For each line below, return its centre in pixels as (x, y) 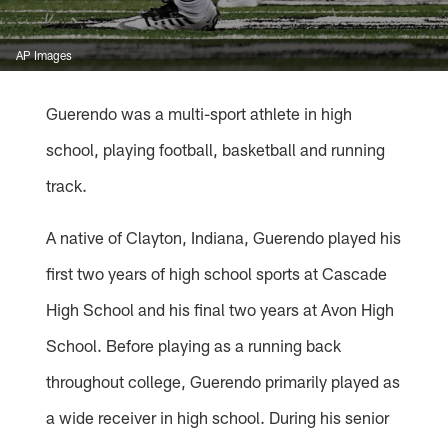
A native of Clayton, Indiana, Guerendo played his (224, 237)
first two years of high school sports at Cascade (217, 273)
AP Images (44, 55)
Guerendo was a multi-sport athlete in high (199, 113)
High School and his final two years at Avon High (220, 309)
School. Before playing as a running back (194, 345)
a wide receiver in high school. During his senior (218, 417)
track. (67, 185)
